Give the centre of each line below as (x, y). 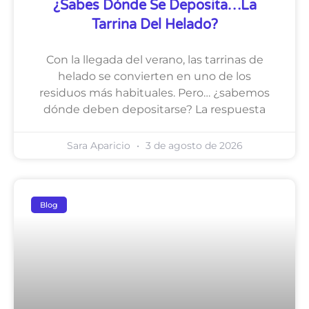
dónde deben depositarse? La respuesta (154, 110)
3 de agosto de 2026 (192, 146)
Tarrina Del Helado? (154, 25)
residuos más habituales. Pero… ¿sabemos (154, 93)
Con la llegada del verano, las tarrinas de (154, 60)
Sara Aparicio (100, 146)
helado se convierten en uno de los (154, 77)
